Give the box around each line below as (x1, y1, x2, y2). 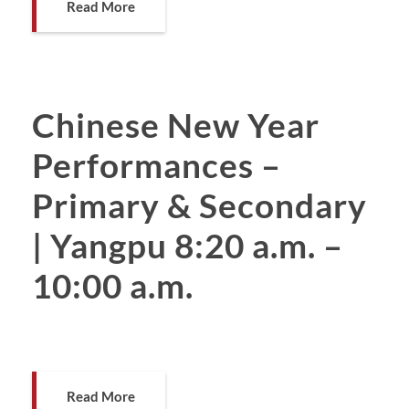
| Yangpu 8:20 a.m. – (32, 224, 343, 266)
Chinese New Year (32, 103, 320, 145)
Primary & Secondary (32, 184, 367, 225)
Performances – (32, 143, 281, 185)
